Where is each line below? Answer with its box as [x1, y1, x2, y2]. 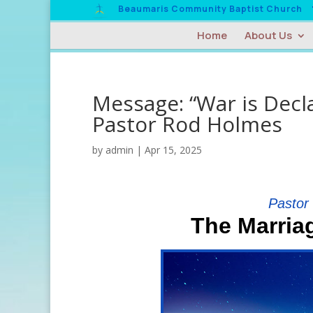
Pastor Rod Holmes [92, 110, 282, 138]
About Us [244, 28, 292, 43]
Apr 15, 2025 [145, 143, 202, 156]
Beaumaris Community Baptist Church [118, 2, 303, 15]
